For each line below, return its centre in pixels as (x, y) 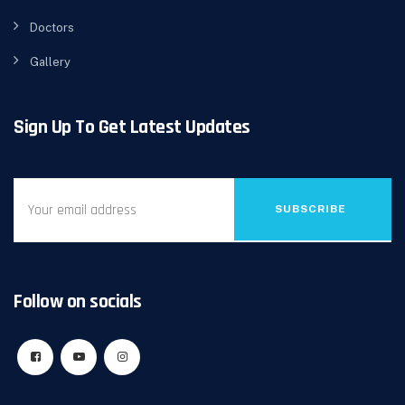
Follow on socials (78, 302)
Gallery (50, 62)
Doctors (52, 28)
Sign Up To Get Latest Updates (132, 128)
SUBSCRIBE (311, 209)
